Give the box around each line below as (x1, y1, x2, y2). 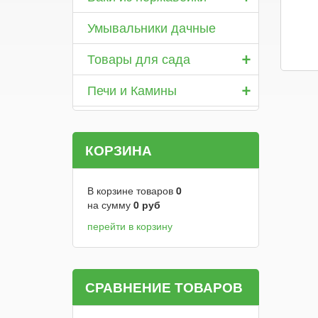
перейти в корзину (87, 219, 172, 233)
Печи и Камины (87, 80, 177, 99)
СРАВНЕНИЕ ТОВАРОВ (85, 278, 243, 297)
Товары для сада (87, 49, 190, 67)
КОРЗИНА (85, 141, 152, 160)
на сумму (87, 197, 133, 212)
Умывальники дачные (87, 18, 216, 36)
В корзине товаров (87, 183, 176, 197)
